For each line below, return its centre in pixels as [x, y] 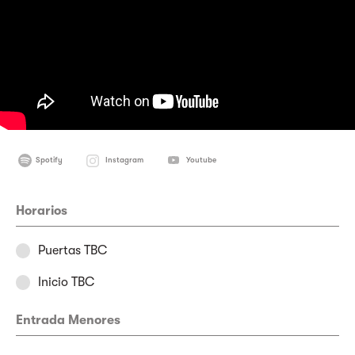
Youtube [201, 160]
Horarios [42, 211]
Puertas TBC [73, 250]
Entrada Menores [68, 320]
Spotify [49, 160]
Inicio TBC [66, 282]
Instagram [124, 160]
